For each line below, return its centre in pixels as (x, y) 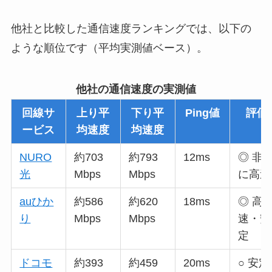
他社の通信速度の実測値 (136, 90)
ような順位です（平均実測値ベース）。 (109, 48)
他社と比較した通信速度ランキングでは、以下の (131, 29)
